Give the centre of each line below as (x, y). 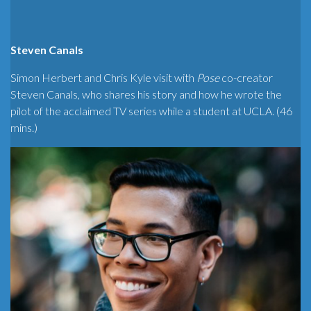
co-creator (246, 78)
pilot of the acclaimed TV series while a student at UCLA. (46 (151, 111)
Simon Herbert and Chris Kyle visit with (103, 78)
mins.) (24, 128)
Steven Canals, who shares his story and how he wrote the (146, 94)
